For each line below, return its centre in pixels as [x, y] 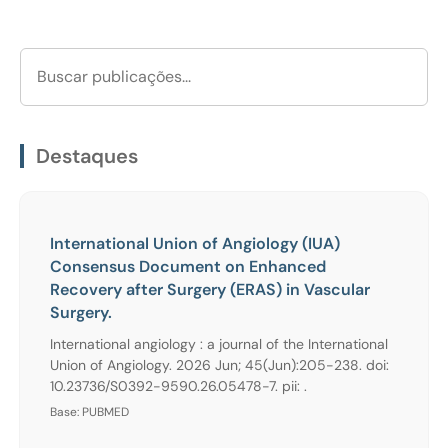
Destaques [87, 155]
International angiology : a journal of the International [219, 343]
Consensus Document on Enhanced [188, 266]
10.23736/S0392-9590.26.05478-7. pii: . [178, 385]
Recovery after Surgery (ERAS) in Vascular [210, 289]
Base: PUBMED [89, 411]
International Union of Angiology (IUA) [195, 243]
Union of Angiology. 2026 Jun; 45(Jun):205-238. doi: [219, 364]
